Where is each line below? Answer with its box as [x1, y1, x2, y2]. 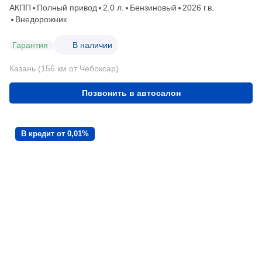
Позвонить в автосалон [81, 88, 181, 98]
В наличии [73, 40, 112, 50]
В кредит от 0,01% [21, 129, 89, 139]
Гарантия [12, 40, 48, 50]
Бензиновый [130, 3, 177, 13]
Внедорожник [15, 15, 67, 25]
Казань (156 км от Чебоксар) [9, 64, 119, 74]
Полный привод [37, 3, 97, 13]
